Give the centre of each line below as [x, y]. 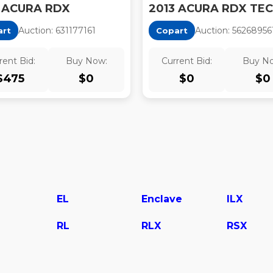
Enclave [162, 199]
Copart [172, 30]
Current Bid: [187, 61]
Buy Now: [86, 61]
